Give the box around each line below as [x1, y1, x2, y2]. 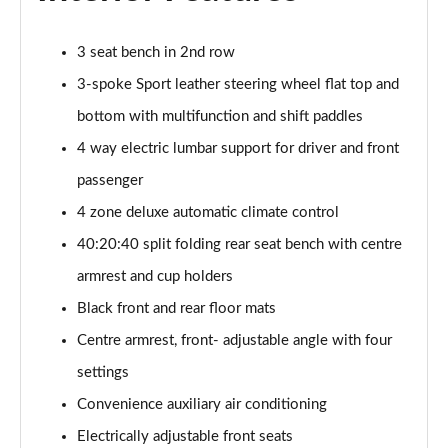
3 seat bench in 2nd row [77, 45, 235, 60]
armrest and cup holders [77, 269, 233, 284]
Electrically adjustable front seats [77, 429, 293, 444]
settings [77, 365, 129, 380]
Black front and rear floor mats [77, 301, 276, 316]
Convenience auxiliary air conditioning [77, 397, 327, 412]
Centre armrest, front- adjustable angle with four [77, 333, 392, 348]
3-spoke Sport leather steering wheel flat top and [77, 77, 399, 92]
